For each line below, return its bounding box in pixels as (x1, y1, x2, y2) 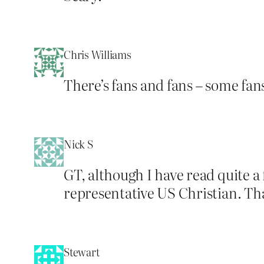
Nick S (64, 136, 93, 152)
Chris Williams (64, 46, 131, 62)
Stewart (64, 243, 100, 260)
